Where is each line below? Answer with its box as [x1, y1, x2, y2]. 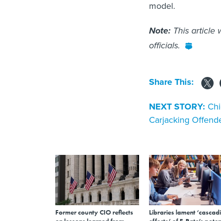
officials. [149, 38, 180, 52]
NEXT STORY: [149, 100, 205, 113]
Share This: [154, 75, 194, 88]
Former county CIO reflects [55, 208, 133, 217]
